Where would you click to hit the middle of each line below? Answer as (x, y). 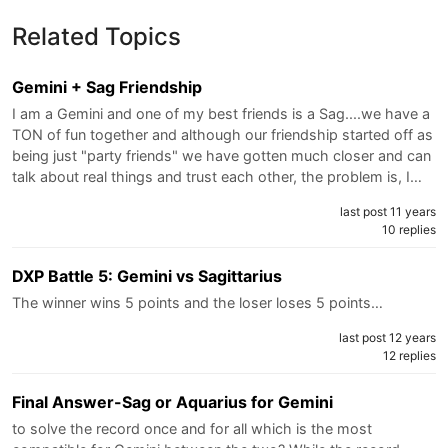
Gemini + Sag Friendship (107, 86)
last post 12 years (387, 337)
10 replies (409, 229)
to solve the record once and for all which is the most (192, 428)
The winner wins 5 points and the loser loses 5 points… (197, 302)
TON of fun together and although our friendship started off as (222, 134)
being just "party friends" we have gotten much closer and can (221, 155)
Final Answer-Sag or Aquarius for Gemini (172, 401)
